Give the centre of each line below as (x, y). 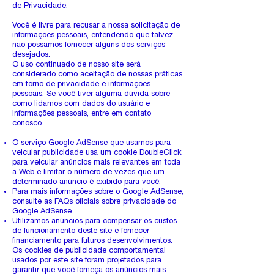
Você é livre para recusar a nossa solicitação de (96, 26)
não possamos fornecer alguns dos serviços (89, 46)
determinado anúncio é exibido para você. (87, 183)
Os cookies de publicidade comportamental (89, 251)
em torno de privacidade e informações (81, 85)
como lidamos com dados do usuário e (81, 104)
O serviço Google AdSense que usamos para (91, 143)
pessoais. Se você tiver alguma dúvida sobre (91, 94)
